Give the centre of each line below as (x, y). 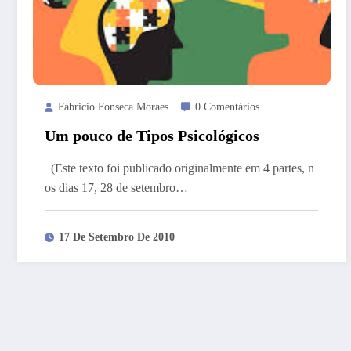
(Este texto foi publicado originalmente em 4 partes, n (179, 168)
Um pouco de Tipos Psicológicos (152, 136)
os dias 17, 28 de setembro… (116, 188)
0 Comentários (227, 107)
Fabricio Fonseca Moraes (113, 107)
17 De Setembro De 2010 (117, 237)
